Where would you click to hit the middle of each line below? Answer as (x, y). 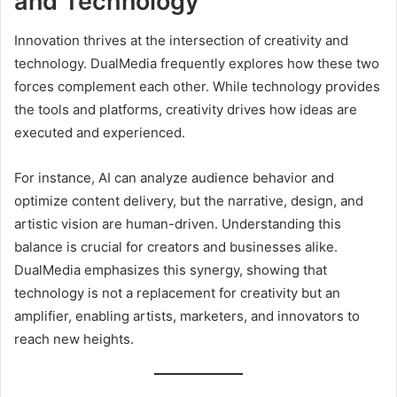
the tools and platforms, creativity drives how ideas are (186, 110)
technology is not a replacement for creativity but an (177, 293)
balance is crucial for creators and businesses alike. (176, 247)
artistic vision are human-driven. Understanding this (178, 224)
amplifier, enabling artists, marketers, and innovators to (187, 316)
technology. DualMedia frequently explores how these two (197, 64)
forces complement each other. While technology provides (197, 87)
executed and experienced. (100, 133)
